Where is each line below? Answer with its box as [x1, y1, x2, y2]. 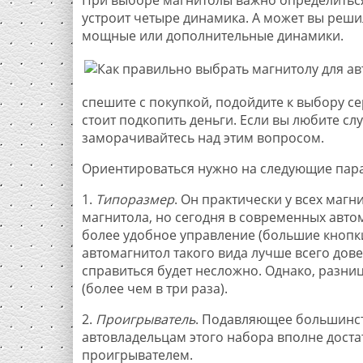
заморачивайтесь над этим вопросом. [81, 128, 324, 147]
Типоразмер [95, 190, 174, 208]
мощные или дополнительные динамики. [81, 26, 344, 45]
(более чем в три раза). [81, 279, 228, 297]
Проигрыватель [95, 310, 195, 328]
